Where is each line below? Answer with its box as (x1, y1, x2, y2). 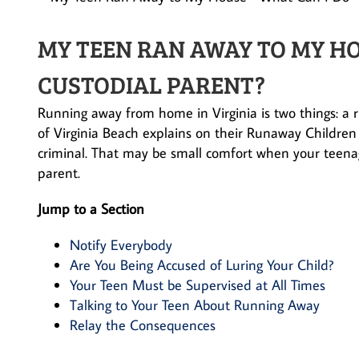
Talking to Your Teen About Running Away (70, 296, 320, 314)
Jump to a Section (38, 200, 144, 218)
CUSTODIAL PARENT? (38, 68, 265, 100)
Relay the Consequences (70, 316, 216, 334)
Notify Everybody (70, 236, 172, 254)
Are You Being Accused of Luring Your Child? (70, 256, 333, 274)
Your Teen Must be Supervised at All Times (70, 276, 325, 294)
